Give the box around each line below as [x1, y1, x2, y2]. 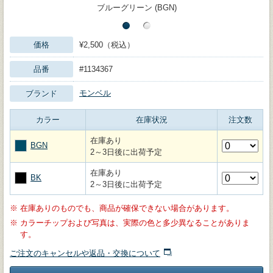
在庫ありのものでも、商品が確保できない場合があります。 [20, 203, 234, 213]
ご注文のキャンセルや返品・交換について [10, 248, 160, 258]
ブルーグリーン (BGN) [96, 2, 177, 12]
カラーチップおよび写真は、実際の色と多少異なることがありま [20, 218, 250, 227]
